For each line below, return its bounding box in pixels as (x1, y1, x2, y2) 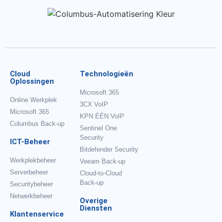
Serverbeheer (10, 168, 48, 176)
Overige (80, 196, 108, 206)
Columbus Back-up (10, 120, 64, 128)
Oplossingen (10, 77, 54, 86)
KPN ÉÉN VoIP (80, 112, 125, 120)
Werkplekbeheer (10, 157, 56, 165)
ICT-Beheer (10, 137, 50, 147)
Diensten (80, 204, 112, 213)
